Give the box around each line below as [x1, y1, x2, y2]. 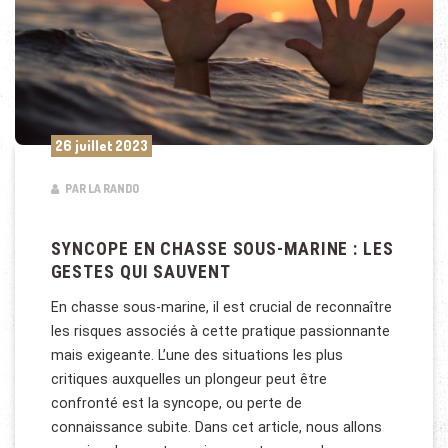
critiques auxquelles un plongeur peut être [50, 371, 327, 388]
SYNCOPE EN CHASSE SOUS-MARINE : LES [50, 238, 394, 259]
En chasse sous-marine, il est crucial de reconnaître [50, 299, 392, 316]
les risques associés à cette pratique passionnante [50, 323, 390, 340]
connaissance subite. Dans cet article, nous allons [50, 419, 382, 436]
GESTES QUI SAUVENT [50, 261, 231, 282]
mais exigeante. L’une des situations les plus [50, 347, 343, 364]
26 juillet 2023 [54, 137, 148, 155]
